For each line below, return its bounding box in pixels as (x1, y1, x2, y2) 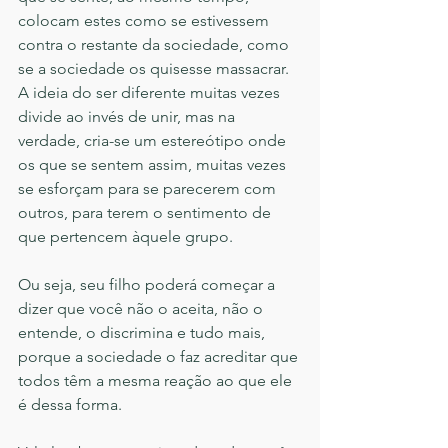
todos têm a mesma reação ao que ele (18, 371, 296, 391)
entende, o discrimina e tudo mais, (18, 323, 269, 343)
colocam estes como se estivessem (18, 11, 273, 31)
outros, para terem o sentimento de (18, 203, 275, 223)
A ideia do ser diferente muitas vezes (18, 83, 284, 103)
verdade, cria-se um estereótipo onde (18, 131, 290, 151)
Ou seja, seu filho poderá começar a (18, 275, 279, 295)
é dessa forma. (18, 395, 122, 415)
